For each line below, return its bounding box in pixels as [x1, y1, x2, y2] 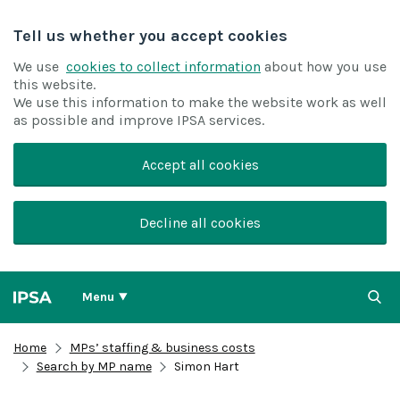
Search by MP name [36, 358, 152, 374]
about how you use [264, 58, 387, 75]
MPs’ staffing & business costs [69, 339, 255, 355]
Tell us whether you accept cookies [13, 26, 287, 46]
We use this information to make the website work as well [13, 94, 387, 111]
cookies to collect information [66, 58, 261, 75]
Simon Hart [174, 358, 240, 374]
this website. [13, 76, 96, 93]
